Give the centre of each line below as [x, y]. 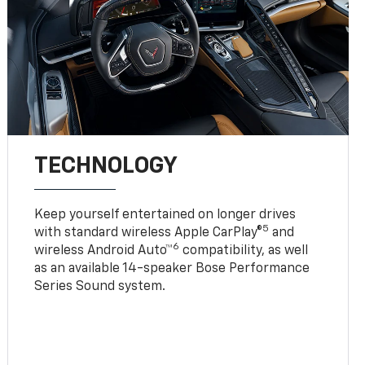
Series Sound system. [100, 286]
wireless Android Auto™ [104, 251]
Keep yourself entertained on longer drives [165, 215]
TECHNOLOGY [106, 166]
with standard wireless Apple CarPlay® [149, 233]
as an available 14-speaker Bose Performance [172, 268]
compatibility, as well [244, 251]
